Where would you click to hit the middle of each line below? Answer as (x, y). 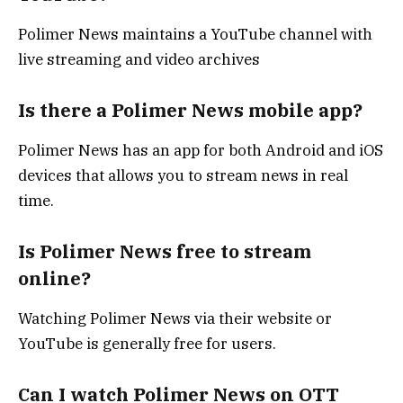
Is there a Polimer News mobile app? (190, 110)
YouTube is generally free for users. (147, 344)
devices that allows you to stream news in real (183, 176)
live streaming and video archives (139, 59)
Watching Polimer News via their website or (175, 319)
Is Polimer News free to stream (165, 251)
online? (54, 278)
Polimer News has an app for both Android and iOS (201, 151)
